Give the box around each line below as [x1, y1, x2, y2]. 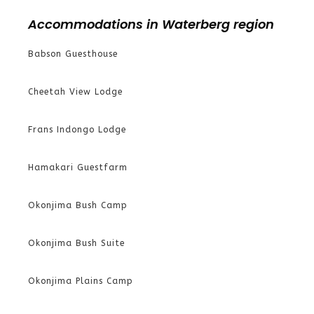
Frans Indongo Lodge [28, 125, 126, 135]
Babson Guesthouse [28, 49, 118, 59]
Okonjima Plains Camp [28, 276, 133, 286]
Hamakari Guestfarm [28, 163, 128, 172]
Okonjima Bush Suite [28, 238, 125, 248]
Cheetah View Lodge [28, 87, 123, 97]
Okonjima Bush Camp [28, 200, 128, 210]
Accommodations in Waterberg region [28, 15, 274, 33]
